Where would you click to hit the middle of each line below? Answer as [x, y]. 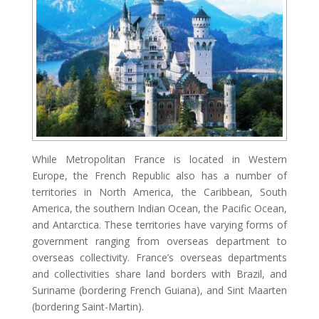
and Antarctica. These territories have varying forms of [159, 224]
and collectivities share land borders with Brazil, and [159, 273]
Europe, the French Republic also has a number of [159, 175]
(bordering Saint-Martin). [88, 306]
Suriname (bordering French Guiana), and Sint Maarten [159, 290]
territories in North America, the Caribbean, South [159, 192]
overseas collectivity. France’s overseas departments [159, 257]
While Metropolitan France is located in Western [159, 159]
